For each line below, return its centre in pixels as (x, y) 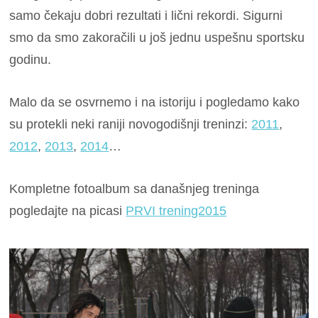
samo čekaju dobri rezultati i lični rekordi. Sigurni (146, 15)
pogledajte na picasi (68, 211)
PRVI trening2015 (176, 211)
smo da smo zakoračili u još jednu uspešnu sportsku (157, 37)
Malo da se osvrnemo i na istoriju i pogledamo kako (155, 102)
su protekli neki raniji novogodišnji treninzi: (131, 124)
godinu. (31, 59)
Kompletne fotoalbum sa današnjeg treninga (135, 189)
